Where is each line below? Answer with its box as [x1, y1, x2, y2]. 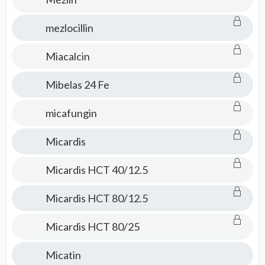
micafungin [45, 106, 97, 119]
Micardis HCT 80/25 [45, 220, 140, 233]
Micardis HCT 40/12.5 [45, 163, 148, 176]
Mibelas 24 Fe [45, 78, 109, 91]
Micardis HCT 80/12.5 [45, 192, 148, 205]
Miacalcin [45, 50, 90, 63]
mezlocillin [45, 21, 93, 34]
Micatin [45, 248, 81, 261]
